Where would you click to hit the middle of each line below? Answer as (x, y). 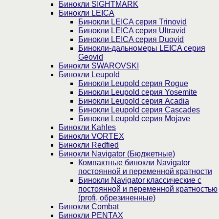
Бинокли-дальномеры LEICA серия (142, 48)
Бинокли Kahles (87, 127)
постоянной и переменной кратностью (148, 189)
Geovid (91, 57)
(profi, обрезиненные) (117, 197)
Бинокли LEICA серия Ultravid (132, 30)
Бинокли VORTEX (91, 136)
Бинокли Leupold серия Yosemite (138, 92)
